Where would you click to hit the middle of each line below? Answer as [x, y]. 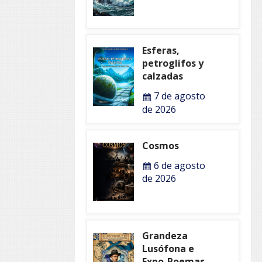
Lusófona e [168, 248]
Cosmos [160, 145]
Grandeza [165, 235]
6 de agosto [178, 165]
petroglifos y [173, 63]
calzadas [162, 76]
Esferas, [161, 50]
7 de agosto [178, 96]
